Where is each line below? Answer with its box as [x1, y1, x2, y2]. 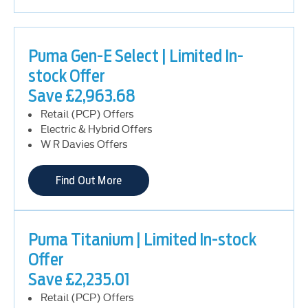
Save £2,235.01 [28, 269, 130, 289]
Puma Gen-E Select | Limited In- [28, 46, 243, 66]
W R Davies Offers [41, 136, 128, 151]
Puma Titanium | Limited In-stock [28, 230, 256, 250]
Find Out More [56, 174, 122, 188]
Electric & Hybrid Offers [41, 121, 153, 135]
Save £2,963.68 [28, 86, 135, 106]
